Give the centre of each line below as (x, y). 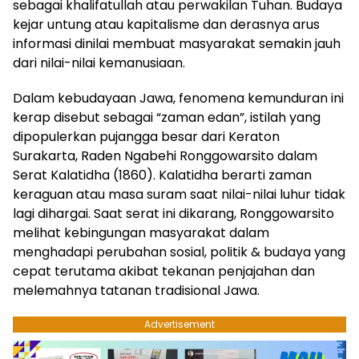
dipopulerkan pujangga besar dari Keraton (146, 137)
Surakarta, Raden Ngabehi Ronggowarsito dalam (165, 156)
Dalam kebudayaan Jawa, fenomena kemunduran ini (178, 99)
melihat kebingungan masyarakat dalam (141, 233)
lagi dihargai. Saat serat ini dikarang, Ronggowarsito (173, 214)
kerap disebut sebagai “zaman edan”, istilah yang (167, 118)
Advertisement (179, 325)
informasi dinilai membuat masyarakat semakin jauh (177, 44)
